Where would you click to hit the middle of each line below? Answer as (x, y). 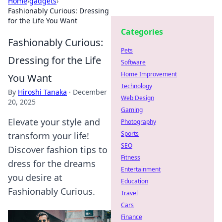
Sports (130, 134)
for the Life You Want (43, 21)
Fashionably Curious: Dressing (58, 11)
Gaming (132, 110)
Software (133, 62)
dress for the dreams (52, 164)
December (90, 92)
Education (135, 181)
